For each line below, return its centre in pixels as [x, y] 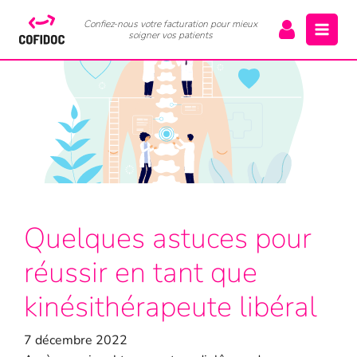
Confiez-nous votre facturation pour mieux [170, 24]
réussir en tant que [140, 273]
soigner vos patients [170, 35]
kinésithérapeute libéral [170, 307]
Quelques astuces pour [167, 238]
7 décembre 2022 [75, 340]
